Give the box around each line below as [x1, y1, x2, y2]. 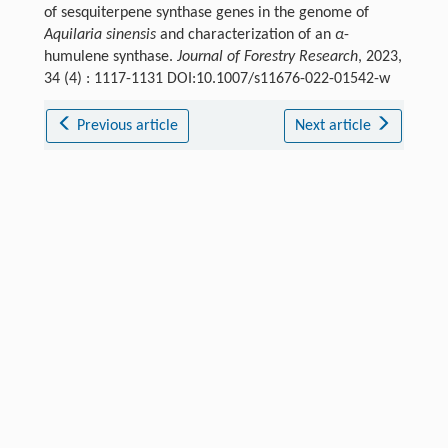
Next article [294, 117, 375, 134]
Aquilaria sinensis [43, 26, 156, 43]
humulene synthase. [43, 48, 177, 65]
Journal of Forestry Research [176, 48, 358, 65]
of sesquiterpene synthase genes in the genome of [43, 4, 369, 21]
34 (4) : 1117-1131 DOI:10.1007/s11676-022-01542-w [43, 70, 390, 87]
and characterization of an [155, 26, 335, 43]
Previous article [77, 117, 179, 134]
